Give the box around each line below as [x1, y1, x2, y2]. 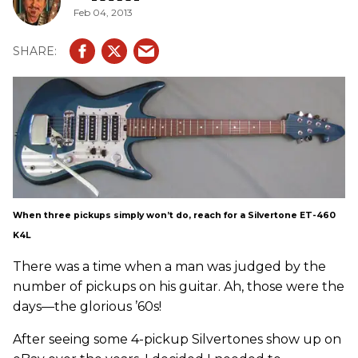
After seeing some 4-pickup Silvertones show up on [13, 332, 341, 348]
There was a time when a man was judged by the [13, 259, 326, 275]
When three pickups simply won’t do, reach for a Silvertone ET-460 [13, 210, 336, 221]
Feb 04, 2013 [74, 6, 133, 18]
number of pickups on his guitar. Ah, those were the [13, 279, 344, 295]
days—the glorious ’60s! [13, 299, 161, 315]
